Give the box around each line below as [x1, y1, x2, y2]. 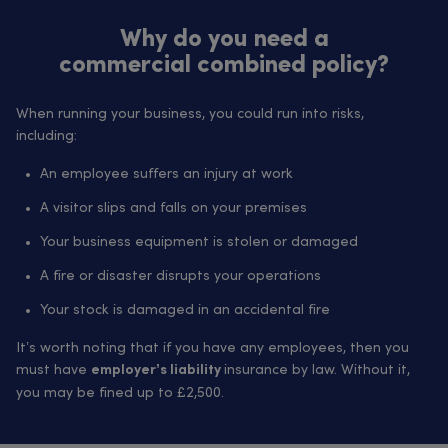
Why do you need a [119, 28, 329, 52]
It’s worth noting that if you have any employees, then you [16, 341, 409, 355]
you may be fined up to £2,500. [16, 386, 228, 400]
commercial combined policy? [59, 54, 389, 78]
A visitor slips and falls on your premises [40, 201, 311, 215]
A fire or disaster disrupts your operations [40, 269, 325, 283]
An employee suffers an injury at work [40, 167, 297, 181]
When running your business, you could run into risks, [16, 107, 364, 121]
